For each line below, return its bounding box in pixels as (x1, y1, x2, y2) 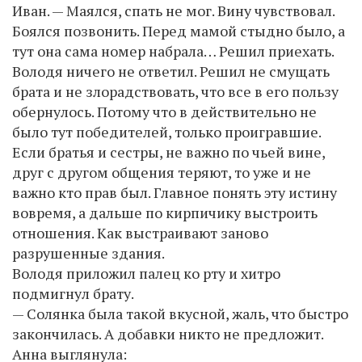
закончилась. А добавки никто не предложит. (12, 323, 324, 343)
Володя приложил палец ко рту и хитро (12, 263, 280, 283)
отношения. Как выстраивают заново (12, 222, 268, 242)
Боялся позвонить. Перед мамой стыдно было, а (12, 20, 345, 40)
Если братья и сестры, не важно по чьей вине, (12, 141, 325, 162)
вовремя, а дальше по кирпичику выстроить (12, 202, 318, 222)
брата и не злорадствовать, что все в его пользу (12, 81, 339, 101)
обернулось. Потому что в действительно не (12, 101, 317, 121)
